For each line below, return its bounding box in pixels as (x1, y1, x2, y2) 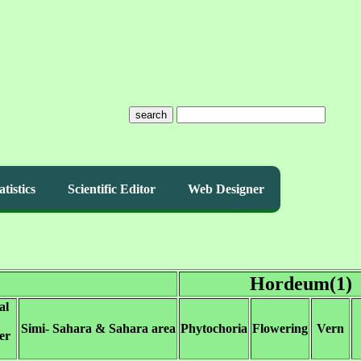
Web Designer (188, 182, 264, 196)
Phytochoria (180, 322, 247, 335)
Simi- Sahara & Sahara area (20, 322, 176, 335)
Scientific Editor (68, 182, 156, 196)
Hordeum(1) (249, 273, 352, 294)
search (135, 109, 167, 121)
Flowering (252, 322, 308, 335)
